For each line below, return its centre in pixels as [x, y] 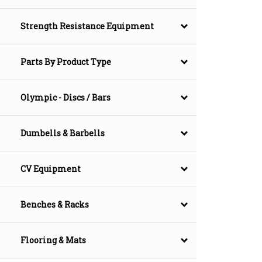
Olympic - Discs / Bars [65, 98]
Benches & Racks [55, 205]
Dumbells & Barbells [63, 133]
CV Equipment [51, 169]
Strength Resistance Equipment [87, 26]
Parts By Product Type [66, 62]
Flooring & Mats [53, 240]
